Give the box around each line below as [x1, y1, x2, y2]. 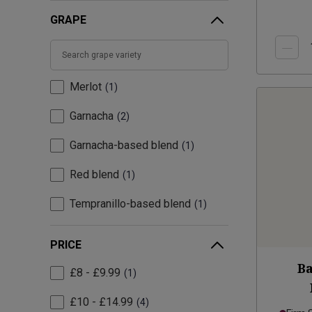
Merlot [70, 80, 102, 94]
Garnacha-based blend [70, 139, 178, 153]
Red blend [70, 168, 119, 182]
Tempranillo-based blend [70, 197, 191, 211]
